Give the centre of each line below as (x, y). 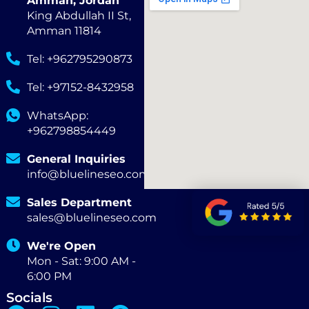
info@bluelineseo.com (89, 174)
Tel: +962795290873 (80, 59)
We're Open (61, 246)
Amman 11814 (64, 31)
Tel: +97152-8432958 (80, 87)
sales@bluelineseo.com (92, 218)
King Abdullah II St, (79, 16)
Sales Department (79, 202)
